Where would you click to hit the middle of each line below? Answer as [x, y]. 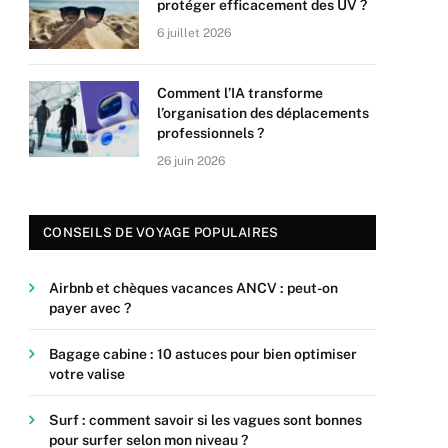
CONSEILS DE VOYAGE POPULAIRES [161, 232]
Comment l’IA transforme [240, 93]
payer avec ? [90, 308]
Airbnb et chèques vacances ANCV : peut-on [193, 288]
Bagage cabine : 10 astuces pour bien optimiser [203, 354]
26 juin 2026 [191, 161]
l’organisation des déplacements [263, 113]
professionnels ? [210, 133]
